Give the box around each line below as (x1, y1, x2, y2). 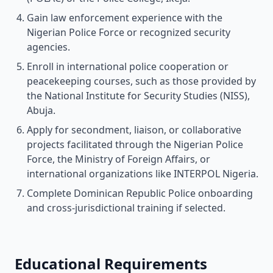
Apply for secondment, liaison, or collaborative (27, 123, 241, 136)
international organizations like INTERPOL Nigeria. (27, 167, 258, 180)
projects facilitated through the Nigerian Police (27, 138, 243, 151)
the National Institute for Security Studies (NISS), (27, 89, 250, 102)
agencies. (27, 40, 70, 54)
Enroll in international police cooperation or (27, 60, 229, 73)
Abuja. (27, 104, 55, 117)
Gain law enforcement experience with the (27, 11, 222, 24)
